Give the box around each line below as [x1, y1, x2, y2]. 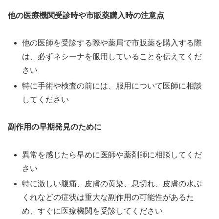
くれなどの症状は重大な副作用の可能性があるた [22, 193, 195, 202]
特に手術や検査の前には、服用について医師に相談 [22, 81, 202, 90]
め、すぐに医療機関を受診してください [22, 207, 163, 216]
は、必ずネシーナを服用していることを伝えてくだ [22, 52, 202, 61]
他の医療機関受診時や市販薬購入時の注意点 [8, 11, 164, 20]
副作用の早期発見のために [8, 123, 102, 131]
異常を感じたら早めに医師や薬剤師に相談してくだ [22, 151, 202, 159]
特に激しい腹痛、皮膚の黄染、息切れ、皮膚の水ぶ [22, 179, 202, 188]
